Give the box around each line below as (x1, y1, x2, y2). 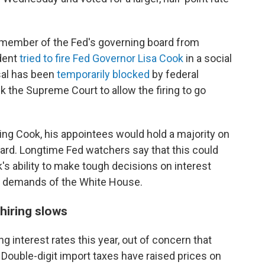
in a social (183, 52, 232, 64)
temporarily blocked (57, 68, 150, 80)
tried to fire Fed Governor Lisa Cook (20, 52, 183, 64)
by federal (150, 68, 199, 80)
